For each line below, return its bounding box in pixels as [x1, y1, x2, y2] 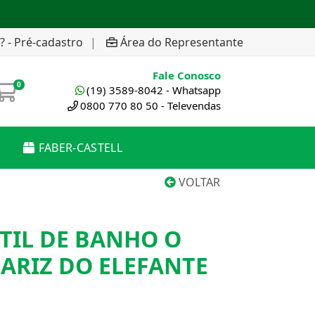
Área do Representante [120, 34, 243, 50]
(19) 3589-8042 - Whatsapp [86, 83, 221, 97]
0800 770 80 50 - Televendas [80, 98, 221, 112]
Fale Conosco [153, 68, 221, 82]
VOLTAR [176, 174, 220, 190]
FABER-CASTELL [38, 140, 122, 155]
